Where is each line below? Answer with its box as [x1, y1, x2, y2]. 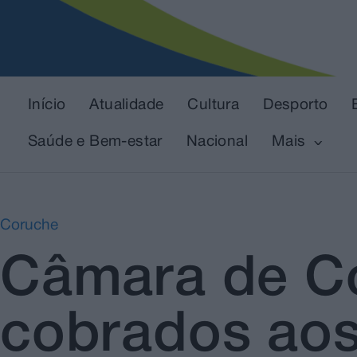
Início [28, 98, 66, 113]
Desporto [263, 98, 328, 113]
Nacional [186, 135, 249, 150]
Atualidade [89, 98, 164, 113]
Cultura [187, 98, 240, 113]
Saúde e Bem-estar [28, 135, 163, 150]
